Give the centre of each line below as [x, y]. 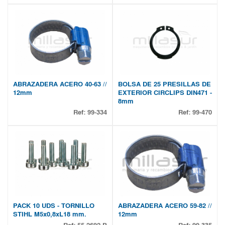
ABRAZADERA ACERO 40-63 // [60, 84]
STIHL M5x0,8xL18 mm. [50, 214]
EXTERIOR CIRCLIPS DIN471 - [165, 93]
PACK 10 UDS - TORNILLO [54, 206]
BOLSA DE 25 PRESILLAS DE [164, 84]
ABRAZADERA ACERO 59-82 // [165, 206]
